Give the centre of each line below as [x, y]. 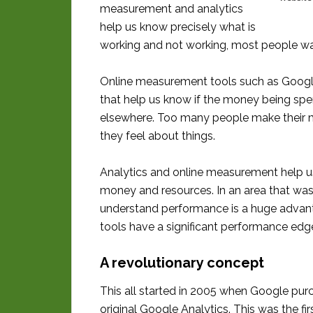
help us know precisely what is [178, 27]
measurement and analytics [172, 9]
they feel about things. [158, 136]
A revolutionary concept [182, 263]
